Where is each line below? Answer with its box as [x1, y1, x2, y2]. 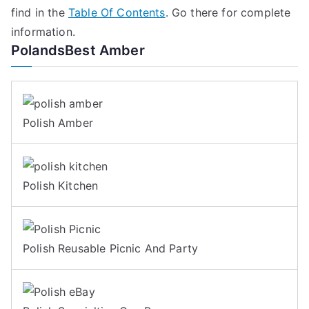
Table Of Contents [68, 6, 166, 19]
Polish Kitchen [23, 178, 99, 192]
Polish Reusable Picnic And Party [23, 241, 199, 255]
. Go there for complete [165, 6, 291, 19]
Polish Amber [23, 115, 93, 130]
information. [11, 25, 75, 39]
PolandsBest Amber [11, 42, 145, 59]
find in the [11, 6, 68, 19]
